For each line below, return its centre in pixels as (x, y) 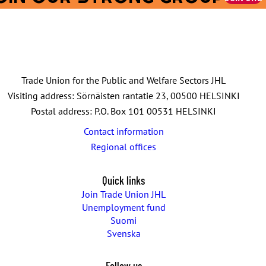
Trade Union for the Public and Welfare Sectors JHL (123, 80)
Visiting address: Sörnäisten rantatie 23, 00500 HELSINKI (123, 95)
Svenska (123, 233)
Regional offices (123, 146)
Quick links (123, 180)
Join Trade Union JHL (123, 194)
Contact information (123, 131)
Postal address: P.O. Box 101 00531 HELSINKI (123, 111)
